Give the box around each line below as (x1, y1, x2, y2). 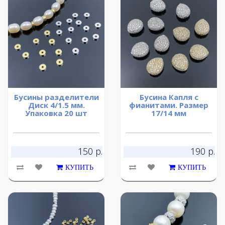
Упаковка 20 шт (25, 108, 87, 119)
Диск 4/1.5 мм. (28, 100, 85, 110)
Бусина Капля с (139, 92, 198, 102)
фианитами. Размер (129, 100, 208, 110)
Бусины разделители (14, 92, 99, 102)
